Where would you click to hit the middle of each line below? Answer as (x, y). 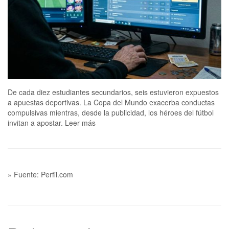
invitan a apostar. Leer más (52, 123)
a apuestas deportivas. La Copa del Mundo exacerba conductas (111, 102)
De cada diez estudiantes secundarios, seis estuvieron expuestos (113, 92)
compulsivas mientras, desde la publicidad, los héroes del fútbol (111, 113)
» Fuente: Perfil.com (40, 175)
